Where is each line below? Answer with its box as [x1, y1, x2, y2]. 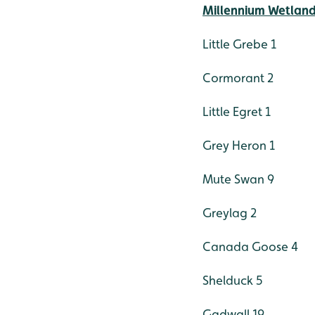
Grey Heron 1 [202, 138, 275, 153]
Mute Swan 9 [202, 172, 274, 187]
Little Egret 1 [202, 104, 271, 120]
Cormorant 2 [202, 70, 274, 86]
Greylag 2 [202, 205, 257, 221]
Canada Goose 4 [202, 239, 298, 255]
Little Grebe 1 [202, 37, 276, 52]
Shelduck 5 [202, 273, 263, 288]
